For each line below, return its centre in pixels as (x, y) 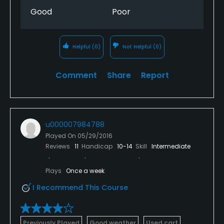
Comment (76, 75)
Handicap (98, 146)
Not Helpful (137, 46)
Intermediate (171, 146)
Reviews (58, 146)
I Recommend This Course (80, 187)
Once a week (85, 170)
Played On (61, 135)
